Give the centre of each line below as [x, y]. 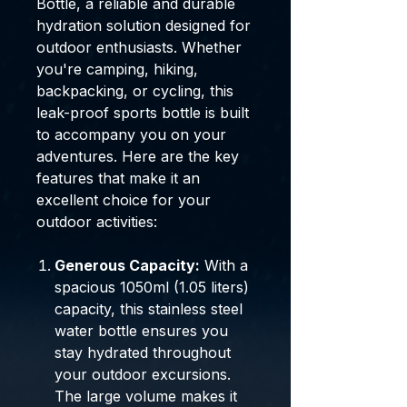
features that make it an [118, 178]
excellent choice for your [124, 200]
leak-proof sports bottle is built [143, 113]
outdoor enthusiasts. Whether [139, 47]
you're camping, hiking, [117, 69]
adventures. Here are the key [138, 156]
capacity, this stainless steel [149, 309]
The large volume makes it [146, 396]
